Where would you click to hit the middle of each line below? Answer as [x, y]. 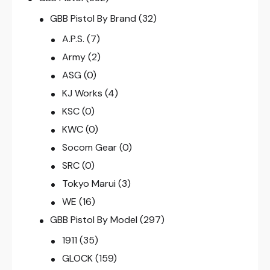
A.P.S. [73, 39]
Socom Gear [89, 148]
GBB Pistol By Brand [93, 19]
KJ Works [82, 93]
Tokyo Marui [89, 184]
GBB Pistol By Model [94, 220]
